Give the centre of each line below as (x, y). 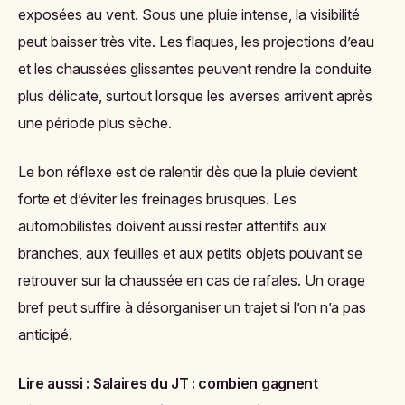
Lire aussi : (56, 383)
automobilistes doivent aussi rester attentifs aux (173, 226)
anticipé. (45, 334)
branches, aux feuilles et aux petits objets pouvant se (190, 253)
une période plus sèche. (95, 123)
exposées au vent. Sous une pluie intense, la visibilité (189, 14)
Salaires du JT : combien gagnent (205, 383)
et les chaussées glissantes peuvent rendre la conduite (195, 69)
